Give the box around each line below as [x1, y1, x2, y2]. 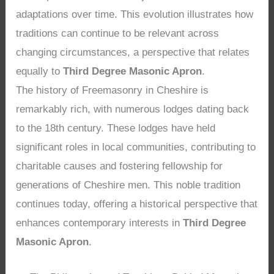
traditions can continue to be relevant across [16, 27, 220, 39]
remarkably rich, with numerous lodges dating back [16, 103, 250, 115]
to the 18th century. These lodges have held [16, 122, 216, 134]
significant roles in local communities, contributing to [16, 141, 256, 153]
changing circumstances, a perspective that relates [16, 46, 250, 58]
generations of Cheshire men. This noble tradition [16, 179, 241, 191]
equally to [16, 65, 64, 77]
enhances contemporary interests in [16, 217, 183, 229]
